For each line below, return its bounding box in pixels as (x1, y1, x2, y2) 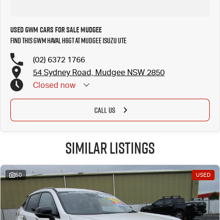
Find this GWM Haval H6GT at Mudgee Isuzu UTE (10, 35, 127, 46)
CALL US (94, 105, 115, 115)
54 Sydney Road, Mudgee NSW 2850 (33, 67, 165, 77)
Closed (33, 80, 58, 90)
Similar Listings (65, 137, 155, 159)
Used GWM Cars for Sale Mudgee (10, 24, 102, 35)
